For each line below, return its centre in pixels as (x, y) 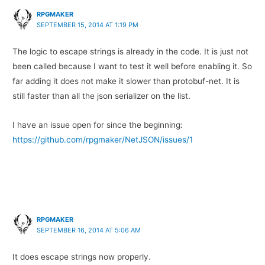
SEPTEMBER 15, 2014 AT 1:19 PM (88, 25)
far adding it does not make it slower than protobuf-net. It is (126, 81)
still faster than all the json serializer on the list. (102, 96)
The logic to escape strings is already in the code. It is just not (131, 52)
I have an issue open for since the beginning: (98, 125)
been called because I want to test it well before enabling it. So (132, 67)
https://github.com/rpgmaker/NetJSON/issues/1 (103, 139)
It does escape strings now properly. (82, 256)
